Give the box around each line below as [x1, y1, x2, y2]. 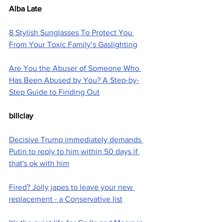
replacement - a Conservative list [9, 195, 122, 204]
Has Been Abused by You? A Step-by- [9, 76, 139, 85]
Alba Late [9, 4, 42, 13]
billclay [9, 111, 33, 120]
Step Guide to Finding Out [9, 88, 100, 97]
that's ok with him [9, 159, 69, 168]
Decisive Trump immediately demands [9, 135, 143, 144]
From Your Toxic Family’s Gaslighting [9, 40, 137, 49]
